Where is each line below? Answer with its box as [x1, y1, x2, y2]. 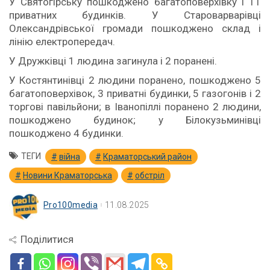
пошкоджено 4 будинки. [9, 127, 124, 139]
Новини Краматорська [23, 171, 112, 180]
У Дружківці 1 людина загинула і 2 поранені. [9, 55, 217, 67]
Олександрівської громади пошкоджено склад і [9, 22, 261, 34]
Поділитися [20, 233, 74, 245]
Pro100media [43, 200, 98, 210]
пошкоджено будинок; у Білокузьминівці [9, 114, 261, 126]
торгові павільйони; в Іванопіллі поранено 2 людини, [9, 101, 261, 113]
